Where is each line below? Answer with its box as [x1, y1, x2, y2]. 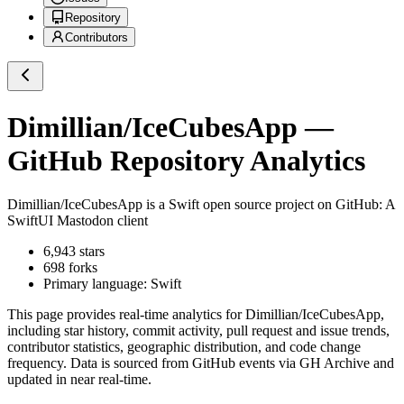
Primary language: [43, 276, 151, 292]
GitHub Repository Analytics [7, 143, 365, 177]
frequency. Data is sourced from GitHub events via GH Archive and [7, 355, 394, 372]
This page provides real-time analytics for [7, 307, 245, 323]
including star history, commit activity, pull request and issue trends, [7, 323, 390, 339]
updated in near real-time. [7, 372, 151, 388]
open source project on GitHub [199, 197, 379, 213]
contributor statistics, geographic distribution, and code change [7, 339, 361, 355]
